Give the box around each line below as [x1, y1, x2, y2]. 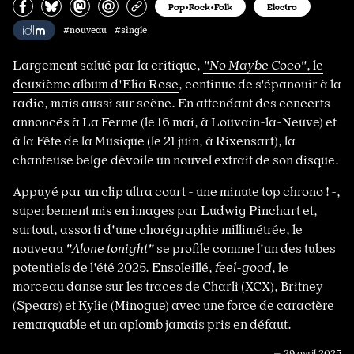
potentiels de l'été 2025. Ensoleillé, [13, 260, 215, 276]
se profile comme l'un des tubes [154, 241, 336, 257]
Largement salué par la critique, [13, 58, 203, 73]
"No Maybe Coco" [203, 58, 307, 73]
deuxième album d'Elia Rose [13, 77, 179, 92]
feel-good [215, 260, 272, 276]
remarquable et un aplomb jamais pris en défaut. [13, 317, 294, 333]
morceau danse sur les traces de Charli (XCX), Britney [13, 279, 323, 295]
